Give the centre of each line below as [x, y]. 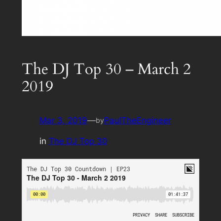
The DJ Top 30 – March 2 [106, 69]
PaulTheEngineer [137, 120]
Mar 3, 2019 [63, 120]
